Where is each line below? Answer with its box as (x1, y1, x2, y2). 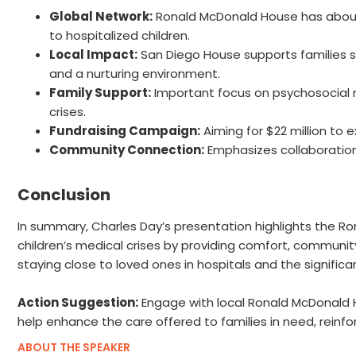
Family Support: (49, 84, 151, 102)
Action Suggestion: (17, 294, 138, 311)
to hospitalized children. (49, 27, 190, 44)
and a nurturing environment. (49, 65, 220, 83)
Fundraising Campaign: (49, 122, 200, 140)
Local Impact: (49, 46, 137, 64)
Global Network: (49, 8, 153, 25)
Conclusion (17, 184, 110, 207)
